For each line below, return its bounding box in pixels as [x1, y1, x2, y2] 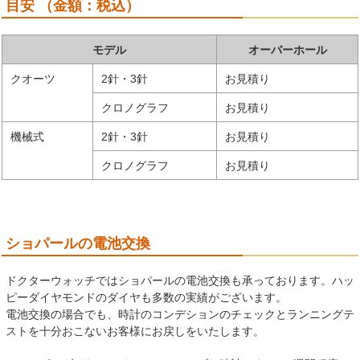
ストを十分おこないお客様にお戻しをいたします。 [6, 324, 264, 337]
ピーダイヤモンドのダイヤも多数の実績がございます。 [6, 290, 287, 304]
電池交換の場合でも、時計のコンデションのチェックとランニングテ [6, 307, 354, 321]
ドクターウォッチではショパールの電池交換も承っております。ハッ [6, 273, 354, 287]
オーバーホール [247, 43, 327, 56]
